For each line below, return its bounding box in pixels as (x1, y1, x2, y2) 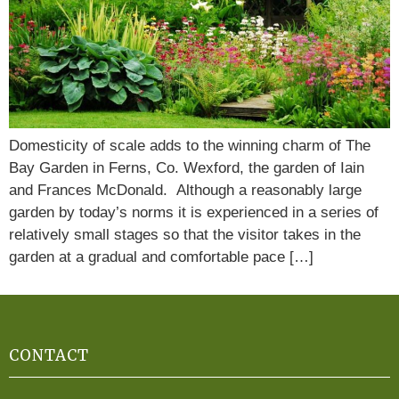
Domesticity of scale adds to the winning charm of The (9, 136, 370, 154)
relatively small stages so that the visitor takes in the (9, 225, 361, 243)
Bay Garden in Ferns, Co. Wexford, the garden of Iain (9, 159, 364, 176)
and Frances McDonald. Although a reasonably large (9, 181, 362, 199)
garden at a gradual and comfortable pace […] (9, 248, 313, 265)
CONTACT (9, 345, 89, 365)
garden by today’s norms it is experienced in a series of (9, 203, 379, 221)
